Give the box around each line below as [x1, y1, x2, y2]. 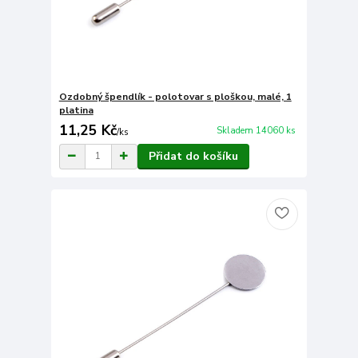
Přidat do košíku [148, 148, 238, 164]
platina [58, 103, 93, 117]
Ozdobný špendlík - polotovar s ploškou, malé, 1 [58, 89, 292, 103]
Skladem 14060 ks [216, 125, 296, 137]
